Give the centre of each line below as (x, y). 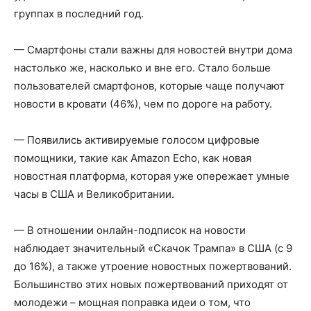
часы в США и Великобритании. (94, 194)
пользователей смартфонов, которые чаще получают (149, 85)
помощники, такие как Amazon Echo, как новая (133, 158)
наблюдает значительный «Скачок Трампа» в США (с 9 (153, 248)
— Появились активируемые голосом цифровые (137, 140)
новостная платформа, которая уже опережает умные (152, 176)
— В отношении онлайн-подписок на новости (130, 230)
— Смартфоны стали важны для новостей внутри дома (153, 49)
